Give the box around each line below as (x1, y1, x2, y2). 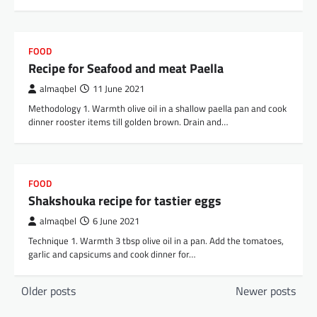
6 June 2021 (93, 214, 139, 229)
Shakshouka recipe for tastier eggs (28, 191, 221, 211)
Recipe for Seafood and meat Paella (28, 59, 224, 79)
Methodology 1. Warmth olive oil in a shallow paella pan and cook (28, 101, 287, 116)
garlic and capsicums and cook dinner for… (28, 247, 195, 262)
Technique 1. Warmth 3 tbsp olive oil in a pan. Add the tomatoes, (28, 234, 284, 248)
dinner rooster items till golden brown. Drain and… (28, 115, 228, 129)
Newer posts (236, 282, 296, 300)
